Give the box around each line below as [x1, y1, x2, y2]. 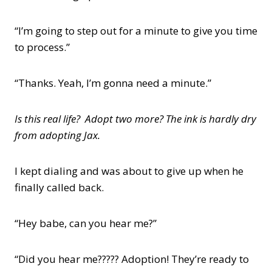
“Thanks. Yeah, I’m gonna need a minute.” [15, 76, 211, 90]
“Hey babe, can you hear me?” [15, 216, 157, 230]
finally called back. [15, 180, 104, 194]
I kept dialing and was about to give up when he [15, 164, 243, 178]
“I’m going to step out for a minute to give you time [15, 24, 257, 38]
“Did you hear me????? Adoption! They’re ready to [15, 252, 249, 266]
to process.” [15, 40, 70, 54]
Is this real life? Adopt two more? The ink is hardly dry [15, 112, 256, 126]
